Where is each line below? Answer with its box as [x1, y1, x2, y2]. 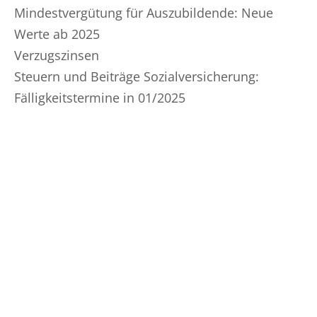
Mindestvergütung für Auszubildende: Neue [14, 4, 273, 21]
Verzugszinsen [14, 47, 99, 64]
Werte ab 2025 [14, 25, 100, 42]
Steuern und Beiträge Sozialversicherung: [14, 68, 259, 85]
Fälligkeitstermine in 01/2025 [14, 89, 185, 106]
